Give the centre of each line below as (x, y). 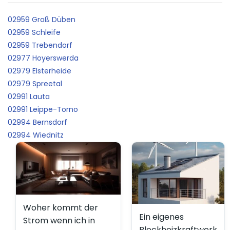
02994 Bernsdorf (37, 122)
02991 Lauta (29, 96)
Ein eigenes (161, 217)
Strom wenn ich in (59, 220)
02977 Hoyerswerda (43, 58)
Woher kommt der (61, 207)
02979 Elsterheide (40, 71)
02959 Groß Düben (42, 19)
